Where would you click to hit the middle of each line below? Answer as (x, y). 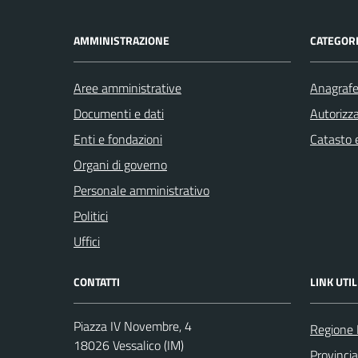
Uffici (87, 241)
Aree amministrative (127, 88)
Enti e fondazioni (118, 139)
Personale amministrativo (141, 190)
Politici (91, 216)
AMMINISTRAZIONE (121, 40)
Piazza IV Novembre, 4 (133, 326)
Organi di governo (120, 165)
